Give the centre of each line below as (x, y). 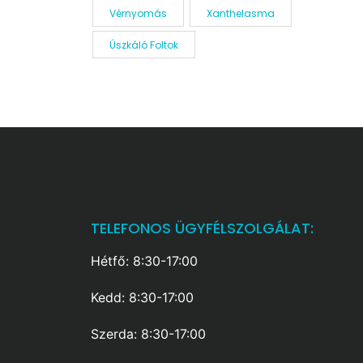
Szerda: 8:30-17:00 (148, 334)
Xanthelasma (240, 13)
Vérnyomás (138, 13)
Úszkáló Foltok (143, 45)
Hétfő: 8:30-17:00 (144, 261)
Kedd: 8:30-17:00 (142, 297)
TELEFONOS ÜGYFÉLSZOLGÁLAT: (202, 228)
